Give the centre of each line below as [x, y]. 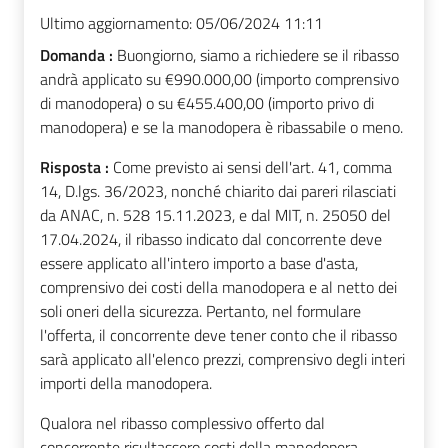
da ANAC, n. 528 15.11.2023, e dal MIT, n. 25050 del [215, 214]
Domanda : [78, 54]
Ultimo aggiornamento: [116, 22]
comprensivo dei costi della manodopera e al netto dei [218, 286]
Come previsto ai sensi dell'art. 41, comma [252, 166]
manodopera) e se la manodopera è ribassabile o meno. [221, 126]
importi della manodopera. [126, 382]
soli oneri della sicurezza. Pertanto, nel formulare [200, 310]
